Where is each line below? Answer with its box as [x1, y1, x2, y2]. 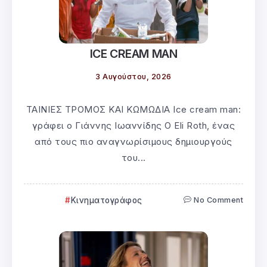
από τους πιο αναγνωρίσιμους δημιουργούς [35, 135, 232, 147]
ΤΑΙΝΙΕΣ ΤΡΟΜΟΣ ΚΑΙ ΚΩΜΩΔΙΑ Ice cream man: [26, 103, 241, 115]
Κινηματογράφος [70, 195, 142, 205]
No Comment [194, 195, 243, 204]
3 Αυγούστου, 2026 [95, 72, 172, 81]
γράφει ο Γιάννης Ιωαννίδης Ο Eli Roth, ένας [32, 119, 235, 131]
